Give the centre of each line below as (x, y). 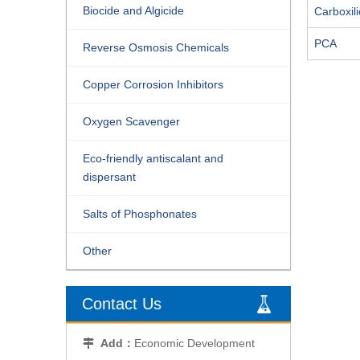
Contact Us (122, 304)
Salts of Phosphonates (140, 214)
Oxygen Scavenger (131, 121)
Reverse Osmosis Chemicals (156, 47)
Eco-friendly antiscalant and (153, 158)
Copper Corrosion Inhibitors (153, 84)
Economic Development (194, 343)
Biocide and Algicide (133, 10)
